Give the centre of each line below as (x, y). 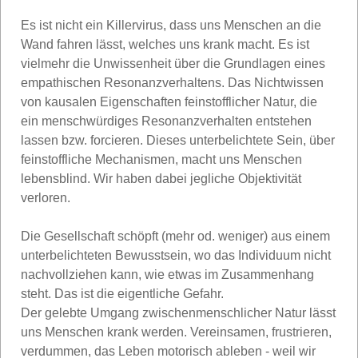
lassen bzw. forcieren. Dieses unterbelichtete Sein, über (178, 140)
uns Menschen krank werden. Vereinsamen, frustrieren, (176, 332)
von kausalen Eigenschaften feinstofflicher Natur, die (169, 101)
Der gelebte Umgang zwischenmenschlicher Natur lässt (178, 312)
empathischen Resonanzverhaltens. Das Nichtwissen (172, 82)
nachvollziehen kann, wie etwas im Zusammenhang (167, 274)
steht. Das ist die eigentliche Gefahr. (122, 293)
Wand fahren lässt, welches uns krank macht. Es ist (165, 44)
